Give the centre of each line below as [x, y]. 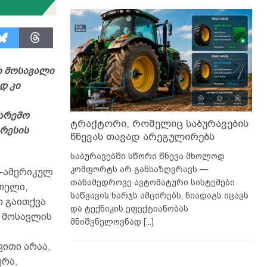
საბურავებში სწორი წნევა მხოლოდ [147, 156]
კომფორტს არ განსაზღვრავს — [139, 169]
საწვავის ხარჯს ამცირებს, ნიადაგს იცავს [159, 195]
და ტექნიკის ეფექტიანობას [129, 208]
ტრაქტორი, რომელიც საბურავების [159, 123]
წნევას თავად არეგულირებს [142, 136]
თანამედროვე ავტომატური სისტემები [152, 182]
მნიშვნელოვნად [107, 221]
